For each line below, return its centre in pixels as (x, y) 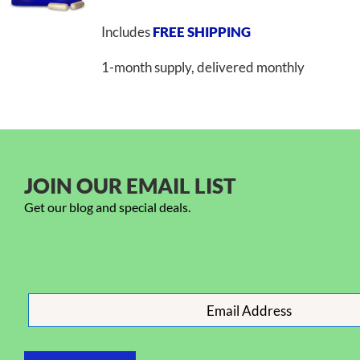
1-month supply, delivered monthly (202, 67)
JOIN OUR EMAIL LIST (130, 186)
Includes (127, 32)
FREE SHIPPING (202, 32)
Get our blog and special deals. (107, 207)
